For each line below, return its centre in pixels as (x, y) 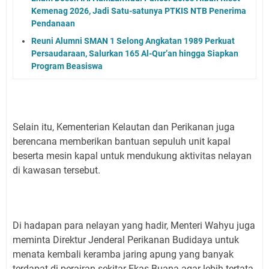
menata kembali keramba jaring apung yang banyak (123, 254)
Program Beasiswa (67, 66)
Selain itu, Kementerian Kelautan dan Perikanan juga (124, 127)
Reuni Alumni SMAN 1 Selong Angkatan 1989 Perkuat (133, 41)
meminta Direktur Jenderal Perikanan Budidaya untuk (126, 240)
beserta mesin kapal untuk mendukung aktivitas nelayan (132, 156)
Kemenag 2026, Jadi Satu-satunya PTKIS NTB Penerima (139, 11)
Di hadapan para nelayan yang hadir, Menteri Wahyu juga (134, 225)
